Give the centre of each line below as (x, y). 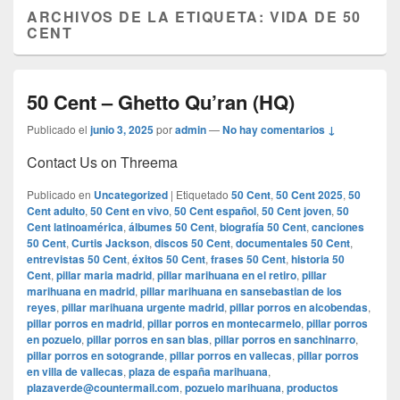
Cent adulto (56, 211)
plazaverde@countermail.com (103, 388)
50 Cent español (215, 211)
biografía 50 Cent (263, 227)
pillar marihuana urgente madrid (143, 308)
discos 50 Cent (192, 243)
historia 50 (318, 259)
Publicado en (59, 195)
